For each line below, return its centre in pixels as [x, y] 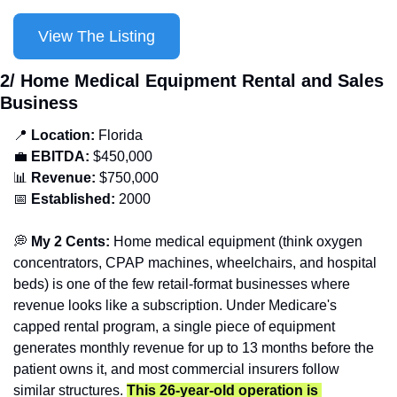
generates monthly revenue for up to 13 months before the [194, 347]
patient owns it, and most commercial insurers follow [176, 369]
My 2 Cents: [69, 241]
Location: [63, 135]
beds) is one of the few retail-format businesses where [182, 284]
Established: [73, 198]
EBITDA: [60, 156]
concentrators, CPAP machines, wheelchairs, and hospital [195, 262]
